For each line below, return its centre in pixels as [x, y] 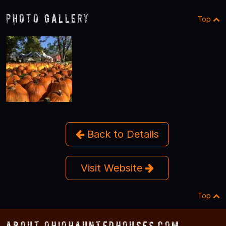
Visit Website [113, 168]
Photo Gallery [48, 18]
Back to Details [121, 134]
